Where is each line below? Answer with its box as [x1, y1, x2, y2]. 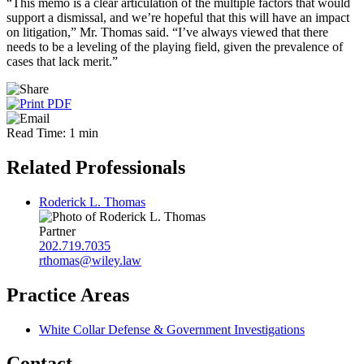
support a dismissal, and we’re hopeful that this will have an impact [6, 10, 349, 24]
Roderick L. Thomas [39, 194, 145, 209]
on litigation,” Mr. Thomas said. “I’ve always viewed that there [6, 24, 328, 39]
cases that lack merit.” [6, 54, 118, 68]
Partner [39, 223, 76, 238]
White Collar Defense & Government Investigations [39, 322, 305, 336]
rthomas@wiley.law [39, 253, 141, 267]
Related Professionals [6, 156, 185, 178]
